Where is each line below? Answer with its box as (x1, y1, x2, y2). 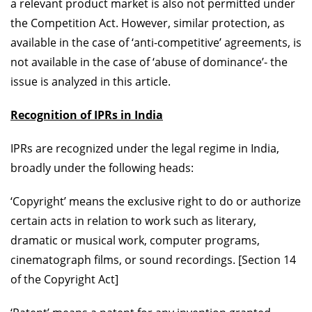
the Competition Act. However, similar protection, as (10, 15, 285, 31)
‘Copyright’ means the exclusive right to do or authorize (10, 193, 301, 209)
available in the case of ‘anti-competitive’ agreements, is (10, 34, 302, 50)
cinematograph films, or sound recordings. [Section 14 (10, 251, 296, 267)
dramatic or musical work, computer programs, (10, 232, 260, 248)
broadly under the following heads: (10, 159, 194, 175)
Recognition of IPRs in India (10, 107, 163, 123)
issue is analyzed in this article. (10, 73, 171, 89)
